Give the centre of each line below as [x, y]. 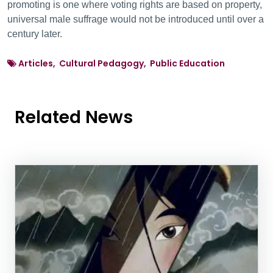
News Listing [69, 174]
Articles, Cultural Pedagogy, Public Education [121, 63]
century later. [36, 34]
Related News [74, 117]
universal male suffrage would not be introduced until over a [136, 19]
